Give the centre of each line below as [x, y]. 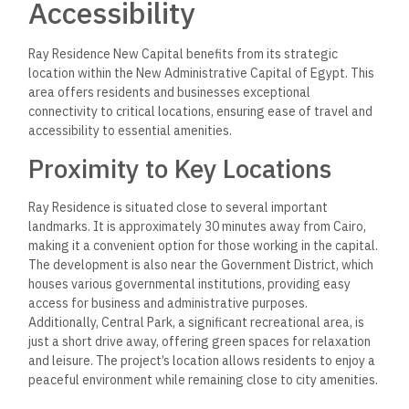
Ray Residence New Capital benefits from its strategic [184, 53]
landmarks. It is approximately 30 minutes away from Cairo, [198, 227]
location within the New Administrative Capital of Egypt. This [202, 73]
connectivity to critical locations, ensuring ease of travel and [201, 111]
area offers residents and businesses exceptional [170, 92]
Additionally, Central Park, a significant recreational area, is [197, 323]
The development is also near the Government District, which [201, 265]
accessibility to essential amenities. [131, 130]
